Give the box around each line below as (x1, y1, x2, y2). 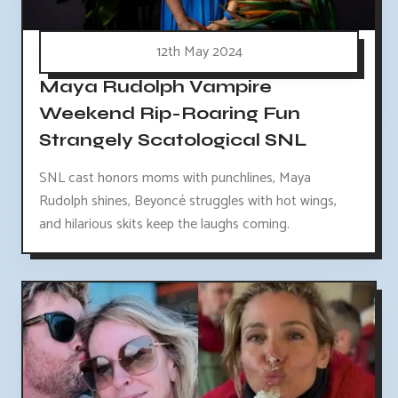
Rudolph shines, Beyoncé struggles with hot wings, (39, 189, 337, 214)
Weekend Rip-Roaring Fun (39, 102, 300, 125)
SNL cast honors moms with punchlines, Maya (39, 166, 311, 191)
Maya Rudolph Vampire (39, 76, 272, 99)
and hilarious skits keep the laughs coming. (39, 212, 290, 237)
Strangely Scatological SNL (39, 129, 306, 152)
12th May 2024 (155, 40, 243, 65)
